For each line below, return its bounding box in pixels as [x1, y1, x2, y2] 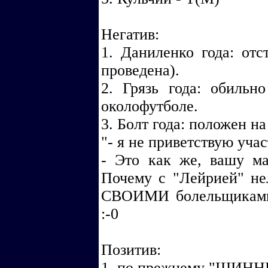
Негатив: [101, 26, 159, 43]
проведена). [101, 62, 179, 79]
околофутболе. [101, 98, 198, 115]
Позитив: [101, 241, 161, 258]
